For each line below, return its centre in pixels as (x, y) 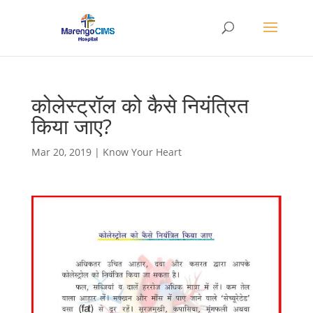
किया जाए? (71, 126)
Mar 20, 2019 (61, 152)
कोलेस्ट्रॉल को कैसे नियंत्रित (140, 105)
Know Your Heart (142, 152)
